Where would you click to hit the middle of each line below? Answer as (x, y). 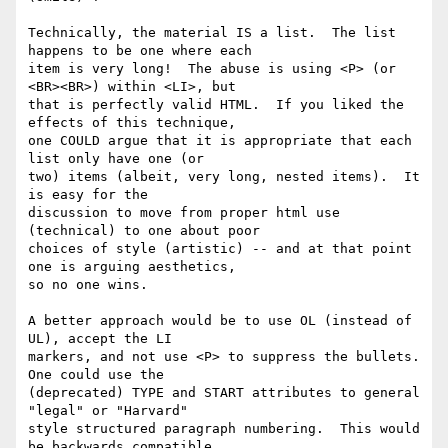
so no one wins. (88, 285)
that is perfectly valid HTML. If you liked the (216, 105)
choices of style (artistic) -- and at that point (220, 249)
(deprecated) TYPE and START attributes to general (224, 393)
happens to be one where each (144, 51)
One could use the (100, 375)
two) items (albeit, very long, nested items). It (224, 177)
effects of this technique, (136, 123)
